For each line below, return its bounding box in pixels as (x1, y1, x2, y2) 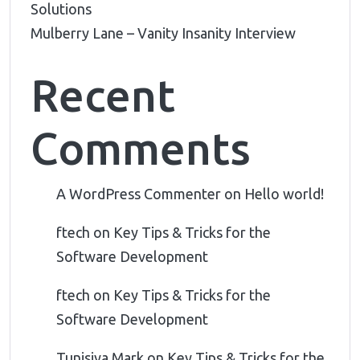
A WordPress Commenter (56, 186, 221, 202)
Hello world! (244, 186, 324, 202)
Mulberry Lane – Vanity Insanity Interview (31, 25, 296, 42)
